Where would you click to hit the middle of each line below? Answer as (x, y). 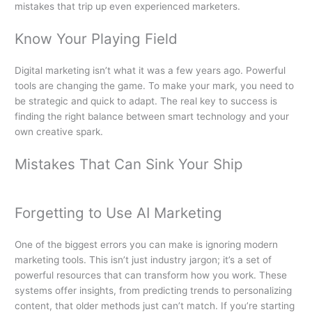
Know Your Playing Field (96, 39)
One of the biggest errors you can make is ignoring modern (147, 245)
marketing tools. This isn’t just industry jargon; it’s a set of (143, 260)
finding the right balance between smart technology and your (152, 117)
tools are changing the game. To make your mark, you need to (155, 86)
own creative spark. (59, 132)
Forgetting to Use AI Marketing (119, 213)
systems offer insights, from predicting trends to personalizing (154, 291)
